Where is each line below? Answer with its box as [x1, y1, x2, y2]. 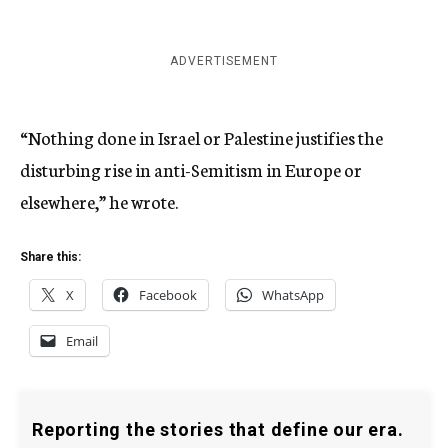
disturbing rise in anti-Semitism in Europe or [20, 156, 362, 182]
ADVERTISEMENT [170, 54, 278, 68]
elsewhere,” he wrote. [20, 188, 178, 214]
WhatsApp [262, 286, 324, 304]
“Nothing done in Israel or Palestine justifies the [20, 124, 383, 150]
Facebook [139, 286, 197, 304]
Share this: [20, 250, 81, 264]
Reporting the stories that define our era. [32, 419, 404, 440]
